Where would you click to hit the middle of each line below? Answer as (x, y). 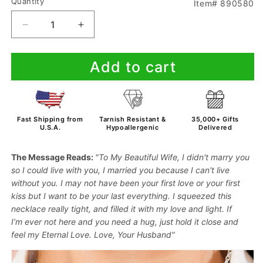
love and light (196, 209)
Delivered (215, 127)
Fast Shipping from (50, 119)
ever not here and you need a (81, 222)
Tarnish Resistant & (133, 119)
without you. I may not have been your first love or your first (126, 183)
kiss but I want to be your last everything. (91, 196)
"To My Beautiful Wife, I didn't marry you (172, 157)
